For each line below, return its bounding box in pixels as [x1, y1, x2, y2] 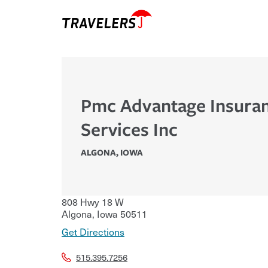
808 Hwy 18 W [62, 194, 124, 209]
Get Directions [62, 224, 124, 239]
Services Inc [81, 117, 178, 142]
